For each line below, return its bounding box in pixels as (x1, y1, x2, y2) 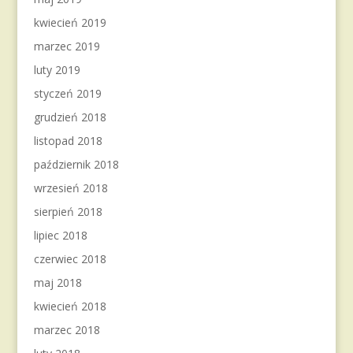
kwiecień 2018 (33, 299, 106, 314)
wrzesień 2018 (33, 180, 108, 195)
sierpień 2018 (33, 204, 102, 219)
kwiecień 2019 (33, 15, 106, 30)
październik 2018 (33, 157, 119, 172)
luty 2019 (33, 62, 80, 77)
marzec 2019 (33, 39, 100, 54)
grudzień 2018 (33, 110, 106, 124)
